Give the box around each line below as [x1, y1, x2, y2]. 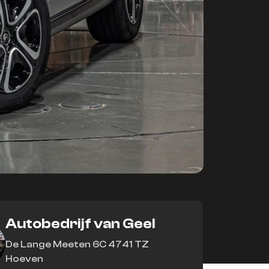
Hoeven [5, 253, 44, 265]
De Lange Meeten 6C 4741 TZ [5, 239, 150, 250]
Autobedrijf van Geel [5, 216, 156, 232]
